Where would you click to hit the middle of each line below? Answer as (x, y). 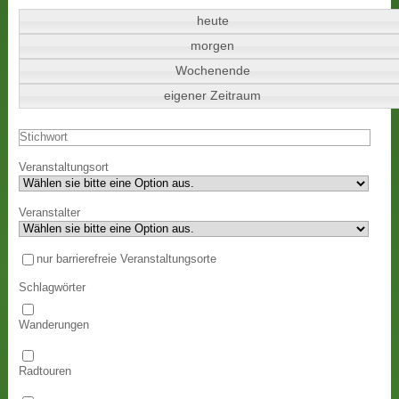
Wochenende (212, 71)
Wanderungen (54, 325)
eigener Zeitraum (213, 96)
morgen (213, 46)
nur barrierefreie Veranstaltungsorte (127, 259)
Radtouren (45, 371)
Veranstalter (50, 212)
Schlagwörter (53, 287)
